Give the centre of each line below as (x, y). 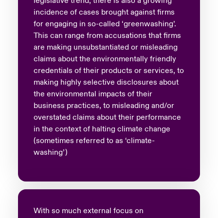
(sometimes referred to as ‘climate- (94, 140)
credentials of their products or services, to (109, 70)
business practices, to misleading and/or (104, 105)
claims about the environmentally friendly (105, 59)
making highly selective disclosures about (106, 82)
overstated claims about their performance (107, 117)
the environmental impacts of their (93, 94)
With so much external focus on (88, 210)
